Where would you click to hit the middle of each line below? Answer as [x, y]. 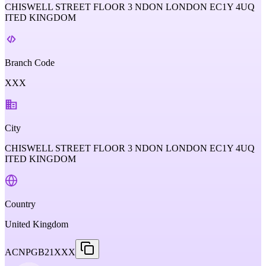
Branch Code [30, 63]
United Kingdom [37, 224]
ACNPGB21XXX [40, 252]
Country [20, 204]
